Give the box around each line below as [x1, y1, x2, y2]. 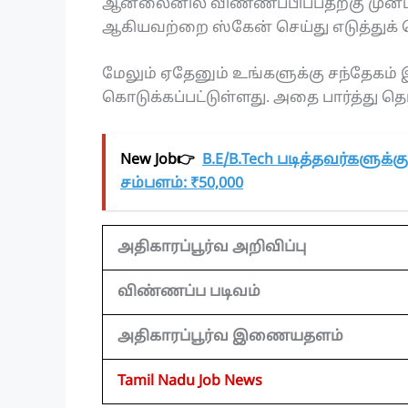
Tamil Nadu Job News [117, 372, 262, 391]
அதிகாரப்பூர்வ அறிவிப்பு [117, 238, 306, 257]
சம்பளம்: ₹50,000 [120, 174, 243, 193]
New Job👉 [120, 150, 195, 169]
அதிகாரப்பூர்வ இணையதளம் [117, 327, 343, 346]
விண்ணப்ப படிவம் [117, 282, 260, 301]
